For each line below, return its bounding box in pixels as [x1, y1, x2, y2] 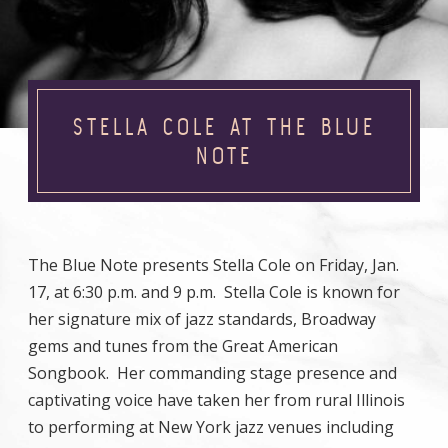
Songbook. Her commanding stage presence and [28, 362, 397, 384]
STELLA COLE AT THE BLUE [72, 113, 376, 140]
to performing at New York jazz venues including [28, 416, 394, 438]
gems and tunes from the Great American [28, 335, 338, 357]
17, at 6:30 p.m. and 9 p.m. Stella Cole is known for [28, 281, 400, 303]
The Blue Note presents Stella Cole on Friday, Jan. [28, 254, 399, 276]
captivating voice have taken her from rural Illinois [28, 389, 405, 411]
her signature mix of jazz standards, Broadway [28, 308, 376, 330]
